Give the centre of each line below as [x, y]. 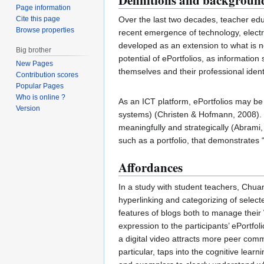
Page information [44, 7]
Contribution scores [47, 75]
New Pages [35, 64]
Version [28, 109]
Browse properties [45, 30]
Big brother [34, 50]
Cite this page [38, 19]
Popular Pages [40, 86]
